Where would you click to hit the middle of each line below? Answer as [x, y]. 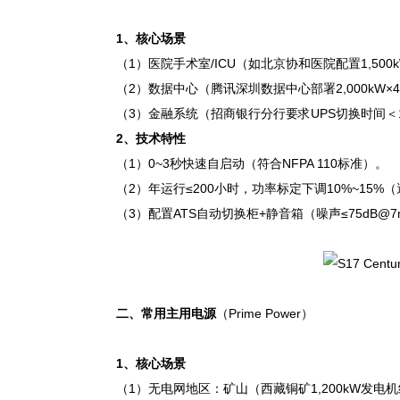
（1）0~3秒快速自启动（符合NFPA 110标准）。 [252, 164]
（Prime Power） [265, 314]
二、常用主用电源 [166, 314]
